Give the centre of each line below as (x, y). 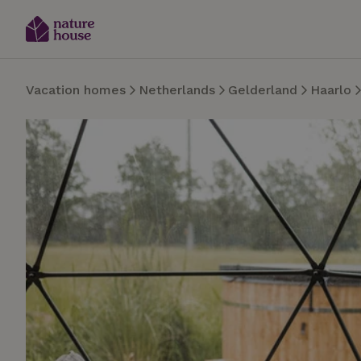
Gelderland (263, 90)
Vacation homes (76, 90)
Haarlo (331, 90)
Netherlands (177, 90)
